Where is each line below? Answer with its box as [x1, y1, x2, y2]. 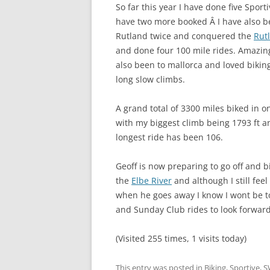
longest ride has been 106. [116, 131, 223, 143]
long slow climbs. [116, 74, 185, 85]
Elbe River [131, 175, 172, 186]
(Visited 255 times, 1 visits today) [116, 233, 246, 244]
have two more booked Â [116, 16, 218, 27]
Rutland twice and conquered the [116, 30, 254, 42]
